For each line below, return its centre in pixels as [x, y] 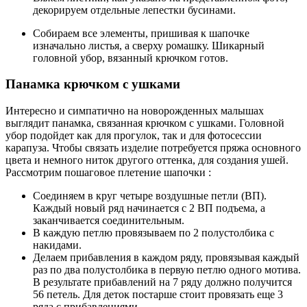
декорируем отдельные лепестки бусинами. [134, 10]
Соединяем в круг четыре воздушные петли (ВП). [150, 196]
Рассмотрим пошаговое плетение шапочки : [108, 173]
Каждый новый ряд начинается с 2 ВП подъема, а [149, 208]
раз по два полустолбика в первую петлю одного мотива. [167, 270]
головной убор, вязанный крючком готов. [131, 58]
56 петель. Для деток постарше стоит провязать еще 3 [158, 295]
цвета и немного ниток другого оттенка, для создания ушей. [147, 160]
